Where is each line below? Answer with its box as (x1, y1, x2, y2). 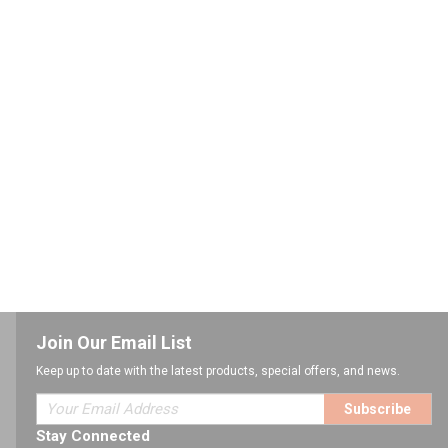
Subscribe (344, 401, 411, 418)
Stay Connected (36, 427, 150, 446)
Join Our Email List (36, 332, 192, 354)
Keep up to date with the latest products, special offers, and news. (36, 364, 400, 379)
